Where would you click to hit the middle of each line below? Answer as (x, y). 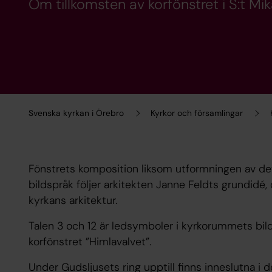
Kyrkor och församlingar (197, 113)
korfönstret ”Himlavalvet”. (90, 242)
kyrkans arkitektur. (73, 201)
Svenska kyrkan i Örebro (76, 113)
